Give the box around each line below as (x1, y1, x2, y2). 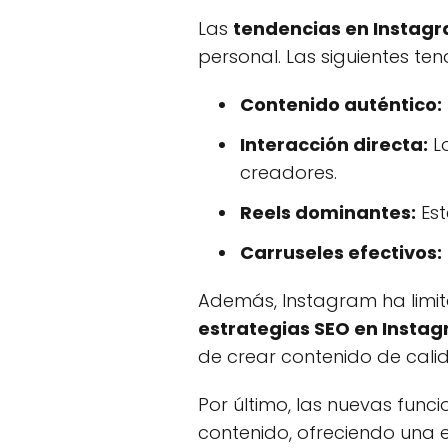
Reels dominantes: (240, 200, 416, 226)
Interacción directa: (240, 132, 428, 158)
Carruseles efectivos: (240, 240, 442, 266)
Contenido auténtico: (240, 92, 442, 118)
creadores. (240, 160, 337, 186)
